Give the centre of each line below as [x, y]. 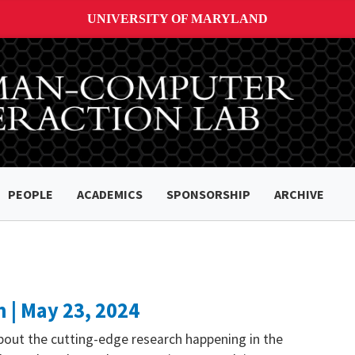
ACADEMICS [110, 194]
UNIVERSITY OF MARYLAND [177, 19]
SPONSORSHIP [208, 194]
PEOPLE [31, 194]
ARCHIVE [299, 194]
